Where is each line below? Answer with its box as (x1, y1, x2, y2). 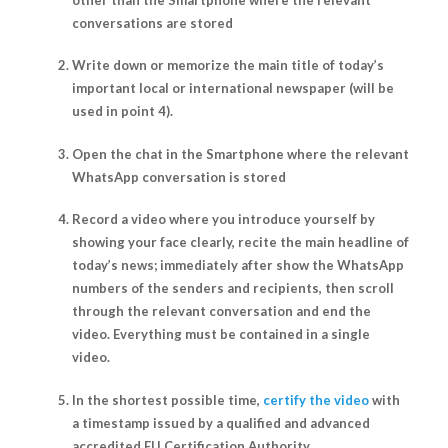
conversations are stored (71, 14, 233, 31)
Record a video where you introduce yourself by (71, 211, 375, 228)
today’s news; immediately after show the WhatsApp (71, 257, 404, 274)
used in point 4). (71, 103, 173, 120)
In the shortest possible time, (71, 391, 263, 408)
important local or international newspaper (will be (71, 80, 394, 97)
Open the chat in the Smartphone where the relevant (71, 145, 409, 162)
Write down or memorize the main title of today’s (71, 57, 384, 74)
